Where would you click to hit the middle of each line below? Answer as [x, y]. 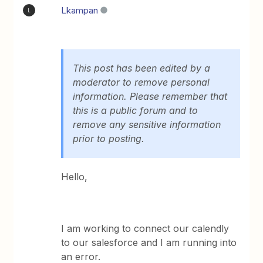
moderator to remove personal [141, 82]
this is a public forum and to [136, 110]
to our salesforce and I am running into [149, 242]
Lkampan [80, 10]
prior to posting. [109, 139]
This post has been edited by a [142, 68]
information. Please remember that [150, 96]
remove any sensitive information [147, 124]
